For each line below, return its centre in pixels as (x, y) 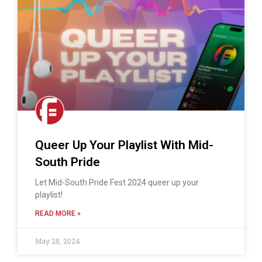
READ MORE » (58, 214)
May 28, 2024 (58, 241)
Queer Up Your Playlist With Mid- (124, 145)
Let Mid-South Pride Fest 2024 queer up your (117, 183)
